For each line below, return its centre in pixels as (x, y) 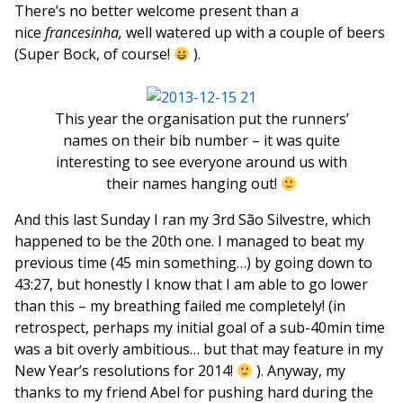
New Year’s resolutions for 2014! (125, 371)
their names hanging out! (193, 184)
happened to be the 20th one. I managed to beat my (189, 241)
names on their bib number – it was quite (201, 140)
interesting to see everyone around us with (201, 162)
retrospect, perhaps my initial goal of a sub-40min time (200, 327)
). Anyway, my (300, 371)
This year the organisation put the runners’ (201, 119)
